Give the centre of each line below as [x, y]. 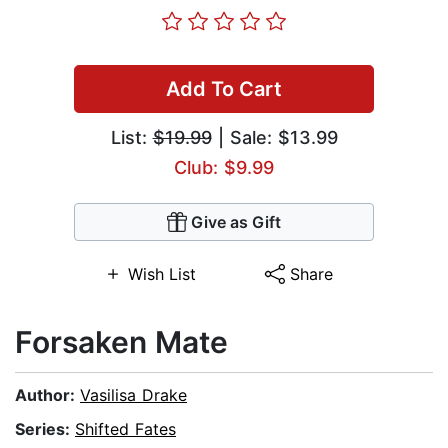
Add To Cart [224, 89]
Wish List [161, 274]
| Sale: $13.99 [274, 138]
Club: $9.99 [224, 168]
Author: [47, 395]
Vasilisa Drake [133, 395]
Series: [45, 429]
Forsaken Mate [121, 342]
